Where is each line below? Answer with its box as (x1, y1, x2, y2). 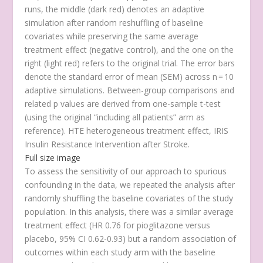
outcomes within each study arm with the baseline (25, 246, 216, 258)
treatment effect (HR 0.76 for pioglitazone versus (25, 219, 211, 231)
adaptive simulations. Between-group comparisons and (25, 84, 235, 96)
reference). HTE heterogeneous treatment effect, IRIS (25, 124, 229, 136)
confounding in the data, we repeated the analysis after (25, 178, 235, 190)
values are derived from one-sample (58, 97, 201, 109)
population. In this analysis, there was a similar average (25, 205, 234, 217)
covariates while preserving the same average (25, 30, 199, 42)
